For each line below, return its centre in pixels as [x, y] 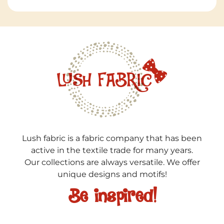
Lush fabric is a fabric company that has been [112, 138]
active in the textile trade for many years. [112, 150]
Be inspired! [112, 197]
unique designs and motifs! [112, 174]
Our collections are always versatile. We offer [112, 162]
